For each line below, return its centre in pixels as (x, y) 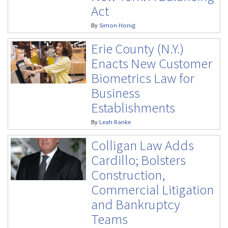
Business (115, 92)
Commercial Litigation (152, 189)
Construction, (128, 174)
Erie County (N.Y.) (137, 48)
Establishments (133, 107)
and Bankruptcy (135, 204)
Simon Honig (117, 25)
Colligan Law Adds (142, 145)
